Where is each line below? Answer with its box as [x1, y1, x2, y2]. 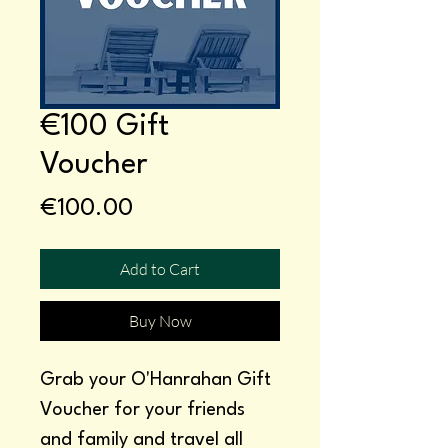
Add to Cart [120, 258, 200, 279]
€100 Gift [40, 112, 169, 142]
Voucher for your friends [40, 400, 245, 419]
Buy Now [128, 310, 192, 331]
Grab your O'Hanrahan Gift [40, 370, 271, 389]
